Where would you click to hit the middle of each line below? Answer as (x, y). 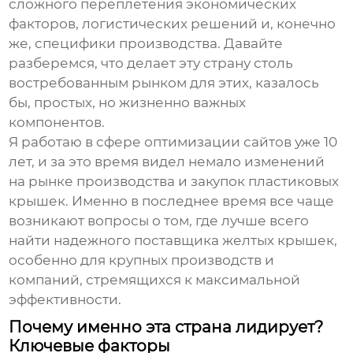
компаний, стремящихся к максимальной (155, 280)
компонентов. (57, 123)
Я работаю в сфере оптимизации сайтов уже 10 (173, 142)
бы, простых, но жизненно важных (128, 103)
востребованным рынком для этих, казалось (164, 83)
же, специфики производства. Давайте (146, 44)
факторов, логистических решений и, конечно (173, 24)
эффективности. (65, 300)
